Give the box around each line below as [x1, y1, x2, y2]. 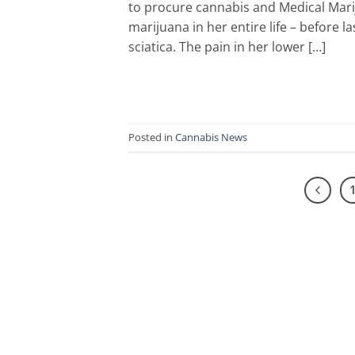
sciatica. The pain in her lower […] [128, 38, 326, 56]
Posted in [128, 130, 175, 145]
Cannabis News [175, 130, 247, 145]
